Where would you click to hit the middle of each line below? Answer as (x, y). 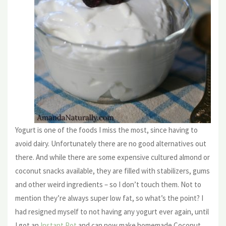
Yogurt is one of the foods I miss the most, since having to (106, 130)
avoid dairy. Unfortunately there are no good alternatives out (111, 143)
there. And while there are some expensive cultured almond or (112, 157)
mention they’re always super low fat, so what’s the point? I (109, 198)
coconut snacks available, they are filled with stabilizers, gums (112, 171)
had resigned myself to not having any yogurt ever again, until (112, 211)
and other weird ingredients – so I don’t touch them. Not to (108, 184)
